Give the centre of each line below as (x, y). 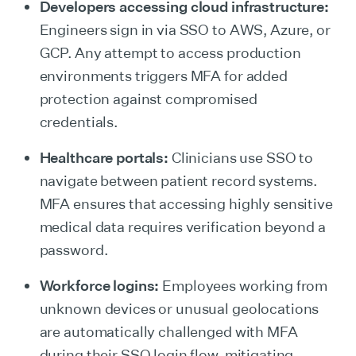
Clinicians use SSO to (241, 157)
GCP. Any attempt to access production (170, 52)
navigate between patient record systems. (178, 180)
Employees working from (244, 285)
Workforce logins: (99, 285)
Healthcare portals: (104, 157)
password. (74, 250)
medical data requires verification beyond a (182, 226)
